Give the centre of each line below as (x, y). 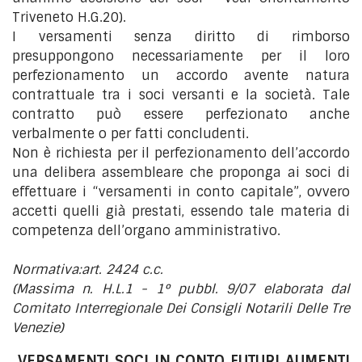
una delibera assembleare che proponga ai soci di (181, 173)
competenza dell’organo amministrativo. (146, 231)
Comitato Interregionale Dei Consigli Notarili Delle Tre (181, 308)
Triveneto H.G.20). (69, 17)
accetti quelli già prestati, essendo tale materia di (181, 211)
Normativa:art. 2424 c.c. (88, 269)
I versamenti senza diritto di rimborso (181, 37)
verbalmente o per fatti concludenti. (130, 134)
